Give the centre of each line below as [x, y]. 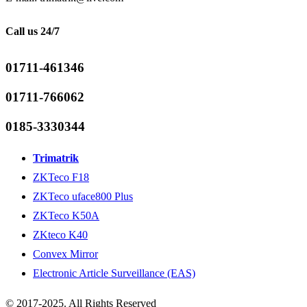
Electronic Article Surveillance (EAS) [114, 273]
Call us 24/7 [33, 32]
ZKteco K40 [60, 234]
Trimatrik [56, 158]
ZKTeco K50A [66, 215]
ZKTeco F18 [61, 177]
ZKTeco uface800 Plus [83, 196]
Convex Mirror [65, 254]
